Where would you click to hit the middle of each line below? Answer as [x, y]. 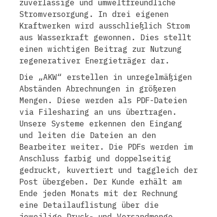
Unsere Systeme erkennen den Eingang [101, 124]
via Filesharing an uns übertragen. [98, 112]
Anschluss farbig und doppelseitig [95, 158]
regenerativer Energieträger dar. [94, 61]
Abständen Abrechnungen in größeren [98, 89]
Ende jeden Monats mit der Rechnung [99, 193]
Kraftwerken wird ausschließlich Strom [105, 26]
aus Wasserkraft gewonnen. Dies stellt [105, 37]
